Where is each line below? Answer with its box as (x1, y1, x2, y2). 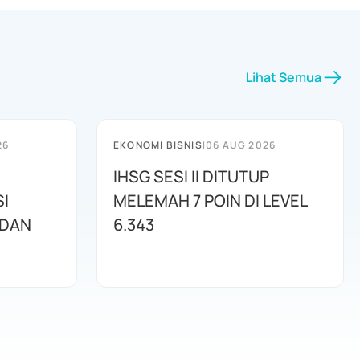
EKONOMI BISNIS (113, 138, 202, 152)
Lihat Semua (246, 68, 321, 86)
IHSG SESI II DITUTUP (113, 166, 269, 187)
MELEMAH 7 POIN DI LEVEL (113, 190, 308, 211)
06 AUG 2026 (206, 138, 276, 152)
